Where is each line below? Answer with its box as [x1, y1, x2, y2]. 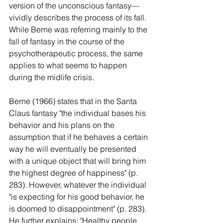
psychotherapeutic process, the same [9, 48, 145, 58]
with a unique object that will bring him [9, 156, 148, 166]
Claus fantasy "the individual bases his [9, 108, 148, 118]
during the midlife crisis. [9, 72, 94, 82]
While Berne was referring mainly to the [9, 24, 149, 34]
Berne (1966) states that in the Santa [9, 96, 139, 106]
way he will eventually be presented [9, 144, 138, 154]
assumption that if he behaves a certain [9, 132, 150, 142]
